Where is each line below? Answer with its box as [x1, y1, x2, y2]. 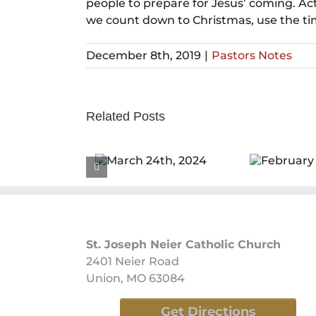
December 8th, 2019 [86, 49, 201, 62]
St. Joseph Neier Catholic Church [86, 238, 281, 251]
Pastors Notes [212, 49, 292, 62]
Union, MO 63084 [86, 272, 185, 285]
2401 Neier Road [86, 255, 179, 268]
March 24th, [1, 157, 78, 174]
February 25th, [140, 157, 233, 174]
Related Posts [86, 109, 165, 123]
